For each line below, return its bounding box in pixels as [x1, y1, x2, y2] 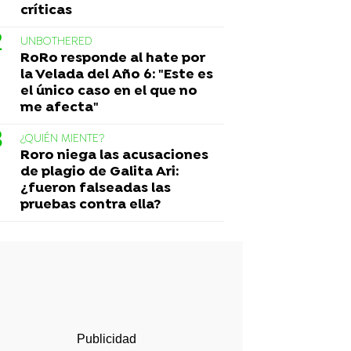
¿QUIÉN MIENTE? [20, 132, 104, 146]
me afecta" [20, 99, 99, 116]
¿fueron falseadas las [20, 179, 171, 197]
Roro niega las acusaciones [20, 147, 208, 164]
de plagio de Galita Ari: [20, 163, 179, 180]
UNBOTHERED [20, 34, 92, 49]
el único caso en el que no [20, 82, 197, 100]
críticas [20, 2, 72, 19]
